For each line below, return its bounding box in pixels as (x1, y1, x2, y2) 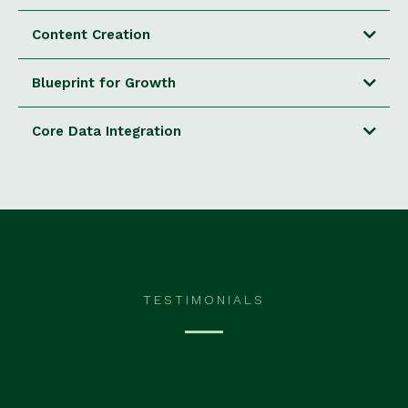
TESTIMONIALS (143, 291, 265, 307)
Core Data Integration (32, 122, 181, 139)
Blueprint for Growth (32, 74, 176, 91)
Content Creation (32, 25, 150, 43)
